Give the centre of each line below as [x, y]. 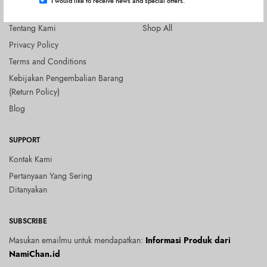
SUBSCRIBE [28, 221]
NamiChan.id [35, 254]
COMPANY [27, 9]
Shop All [157, 28]
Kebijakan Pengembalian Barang [66, 78]
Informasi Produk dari [188, 240]
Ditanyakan [28, 190]
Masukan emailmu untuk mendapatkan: [77, 240]
